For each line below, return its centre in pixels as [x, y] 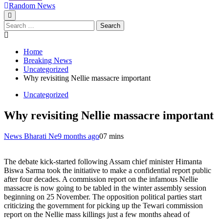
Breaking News [48, 60]
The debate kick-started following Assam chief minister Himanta [103, 161]
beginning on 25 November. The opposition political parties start [103, 197]
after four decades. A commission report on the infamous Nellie [101, 179]
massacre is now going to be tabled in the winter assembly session [105, 188]
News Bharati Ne [31, 136]
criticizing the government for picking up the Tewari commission [103, 205]
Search [14, 24]
